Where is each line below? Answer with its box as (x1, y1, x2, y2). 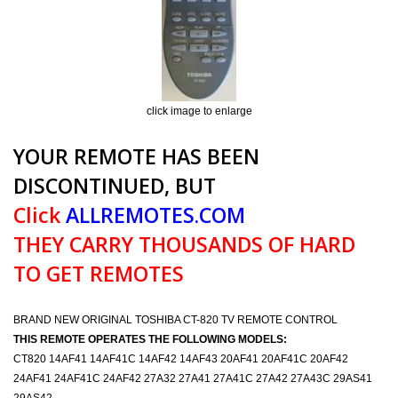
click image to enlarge (146, 105, 252, 117)
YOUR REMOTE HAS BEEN (13, 142, 259, 171)
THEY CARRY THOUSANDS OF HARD (13, 230, 355, 259)
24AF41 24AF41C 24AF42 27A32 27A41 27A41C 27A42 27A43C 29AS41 (13, 372, 372, 385)
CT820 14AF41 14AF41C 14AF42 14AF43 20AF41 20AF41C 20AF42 (13, 353, 348, 365)
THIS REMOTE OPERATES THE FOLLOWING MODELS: (13, 333, 287, 346)
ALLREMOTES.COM (60, 201, 245, 229)
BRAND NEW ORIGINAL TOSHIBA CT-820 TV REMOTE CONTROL (13, 314, 338, 326)
